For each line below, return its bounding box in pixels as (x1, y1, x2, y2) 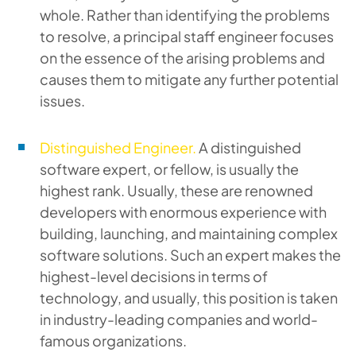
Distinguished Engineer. (40, 138, 196, 157)
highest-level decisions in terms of (40, 267, 268, 285)
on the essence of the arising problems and (40, 48, 325, 67)
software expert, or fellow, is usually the (40, 160, 299, 178)
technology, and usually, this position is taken (40, 288, 338, 307)
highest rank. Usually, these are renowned (40, 181, 313, 199)
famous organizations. (40, 331, 187, 350)
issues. (40, 91, 85, 110)
